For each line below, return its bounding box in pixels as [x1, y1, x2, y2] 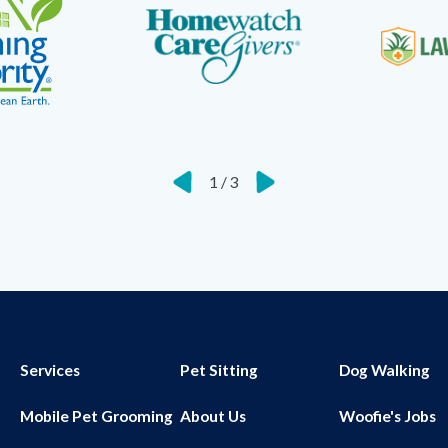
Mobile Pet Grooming [20, 406, 173, 425]
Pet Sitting [179, 360, 258, 379]
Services [20, 360, 80, 379]
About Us [179, 406, 246, 425]
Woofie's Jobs [339, 406, 437, 425]
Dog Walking [339, 360, 431, 379]
